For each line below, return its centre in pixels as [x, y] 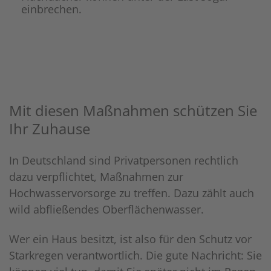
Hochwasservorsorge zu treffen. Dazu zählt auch [132, 193]
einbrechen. [51, 9]
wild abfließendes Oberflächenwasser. [106, 210]
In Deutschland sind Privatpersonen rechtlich [124, 161]
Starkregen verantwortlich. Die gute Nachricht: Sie [135, 256]
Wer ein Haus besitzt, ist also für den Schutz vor [130, 239]
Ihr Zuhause [50, 129]
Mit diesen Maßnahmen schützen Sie [133, 111]
